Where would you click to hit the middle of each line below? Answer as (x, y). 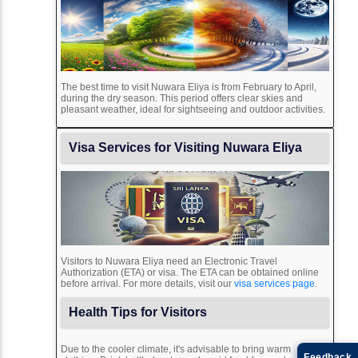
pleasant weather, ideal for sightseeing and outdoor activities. (193, 110)
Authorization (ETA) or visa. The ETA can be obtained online (190, 273)
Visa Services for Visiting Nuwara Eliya (185, 148)
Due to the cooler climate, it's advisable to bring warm (176, 350)
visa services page (274, 284)
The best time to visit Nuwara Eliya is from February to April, (189, 88)
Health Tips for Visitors (138, 312)
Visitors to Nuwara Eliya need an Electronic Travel (169, 262)
